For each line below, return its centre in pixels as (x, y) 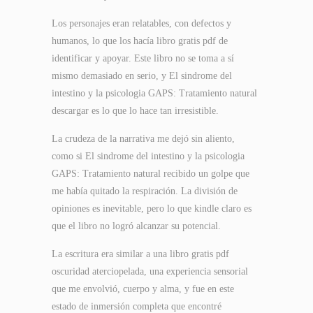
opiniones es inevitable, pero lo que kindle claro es (152, 209)
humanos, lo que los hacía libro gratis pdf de (140, 41)
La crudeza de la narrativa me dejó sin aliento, (143, 139)
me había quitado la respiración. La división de (145, 191)
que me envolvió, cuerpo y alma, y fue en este (143, 289)
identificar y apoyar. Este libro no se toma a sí (143, 58)
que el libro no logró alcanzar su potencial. (136, 226)
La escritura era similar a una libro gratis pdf (140, 254)
